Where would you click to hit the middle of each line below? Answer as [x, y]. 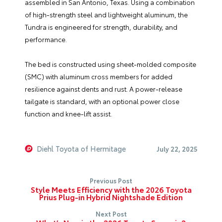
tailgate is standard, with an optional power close [102, 101]
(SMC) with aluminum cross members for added [99, 76]
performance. [46, 39]
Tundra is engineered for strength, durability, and [101, 27]
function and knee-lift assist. [68, 113]
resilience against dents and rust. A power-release [104, 88]
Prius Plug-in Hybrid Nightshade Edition [111, 196]
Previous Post [111, 180]
